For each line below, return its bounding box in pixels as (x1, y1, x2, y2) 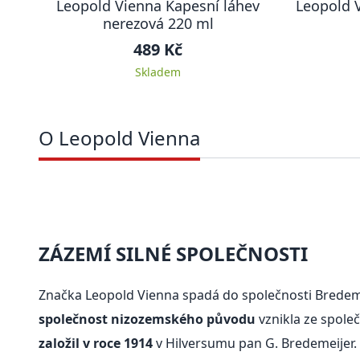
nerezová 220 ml (102, 14, 214, 33)
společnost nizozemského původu (39, 310, 256, 329)
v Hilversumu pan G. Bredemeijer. (153, 334, 357, 353)
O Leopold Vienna (39, 125, 200, 151)
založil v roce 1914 (39, 334, 153, 353)
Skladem (135, 64, 181, 80)
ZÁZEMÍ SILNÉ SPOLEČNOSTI (39, 240, 308, 268)
